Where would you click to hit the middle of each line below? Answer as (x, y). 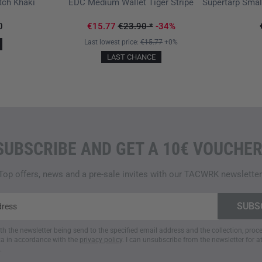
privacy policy (101, 239)
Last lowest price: (112, 42)
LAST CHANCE (131, 57)
